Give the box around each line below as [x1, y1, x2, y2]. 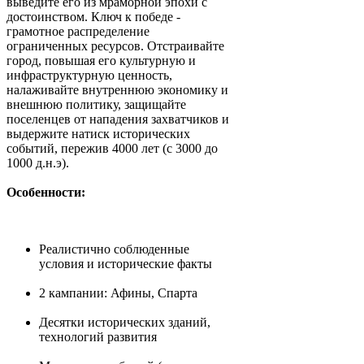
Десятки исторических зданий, [39, 315, 210, 330]
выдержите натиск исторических [6, 127, 190, 141]
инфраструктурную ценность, [6, 68, 172, 83]
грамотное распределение [6, 24, 149, 39]
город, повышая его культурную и [6, 54, 196, 68]
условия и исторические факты [39, 257, 212, 271]
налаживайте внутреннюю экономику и [6, 83, 228, 97]
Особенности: [6, 185, 85, 200]
